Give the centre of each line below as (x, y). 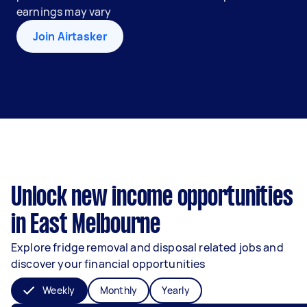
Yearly (176, 290)
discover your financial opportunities (108, 264)
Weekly (59, 290)
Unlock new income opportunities (152, 198)
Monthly (119, 290)
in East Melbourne (86, 225)
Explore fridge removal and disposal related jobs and (147, 247)
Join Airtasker (70, 36)
